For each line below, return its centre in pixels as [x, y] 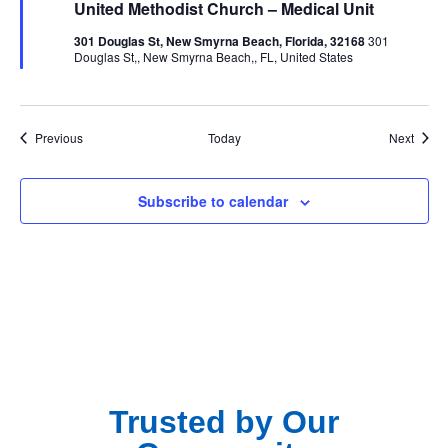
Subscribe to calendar [213, 201]
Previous [58, 137]
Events [100, 136]
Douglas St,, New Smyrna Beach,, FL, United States [213, 56]
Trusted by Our [224, 422]
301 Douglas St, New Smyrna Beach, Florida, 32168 [220, 41]
